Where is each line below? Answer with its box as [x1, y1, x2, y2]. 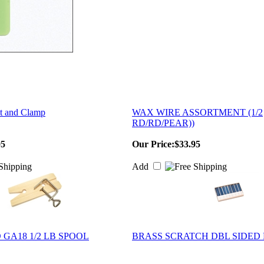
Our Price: [132, 139, 174, 149]
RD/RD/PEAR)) [132, 118, 194, 128]
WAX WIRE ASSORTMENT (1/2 [132, 107, 263, 117]
